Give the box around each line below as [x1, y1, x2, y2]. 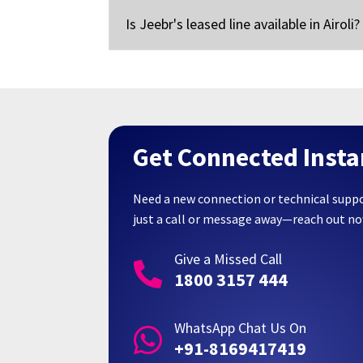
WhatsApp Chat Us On [173, 318, 306, 338]
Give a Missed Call [173, 250, 282, 269]
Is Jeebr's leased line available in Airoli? [126, 14, 361, 33]
